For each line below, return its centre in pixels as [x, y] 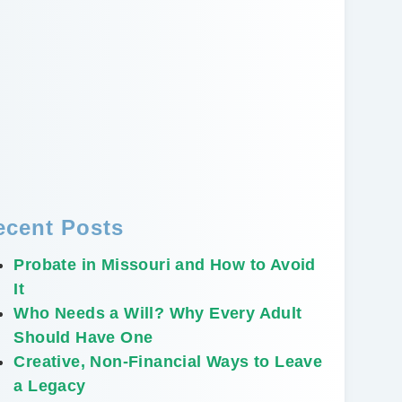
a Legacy [50, 385]
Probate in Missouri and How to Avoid [165, 264]
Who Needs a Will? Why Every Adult [158, 313]
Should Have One [83, 337]
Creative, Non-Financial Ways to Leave [168, 361]
